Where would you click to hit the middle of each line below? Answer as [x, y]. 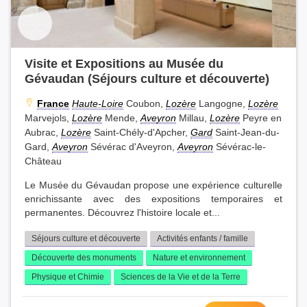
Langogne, [222, 104]
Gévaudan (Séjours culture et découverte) [147, 79]
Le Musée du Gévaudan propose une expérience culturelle [153, 186]
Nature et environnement [199, 258]
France [53, 104]
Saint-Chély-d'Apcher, [141, 133]
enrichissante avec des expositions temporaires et [153, 199]
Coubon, [145, 104]
